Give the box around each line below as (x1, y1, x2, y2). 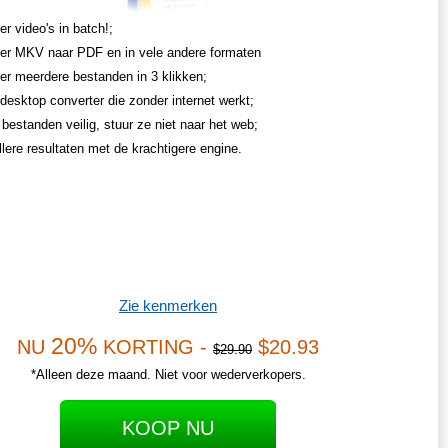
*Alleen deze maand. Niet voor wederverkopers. (30, 367, 306, 383)
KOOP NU (122, 417, 214, 440)
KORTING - (97, 336, 213, 359)
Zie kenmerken (119, 297, 217, 315)
